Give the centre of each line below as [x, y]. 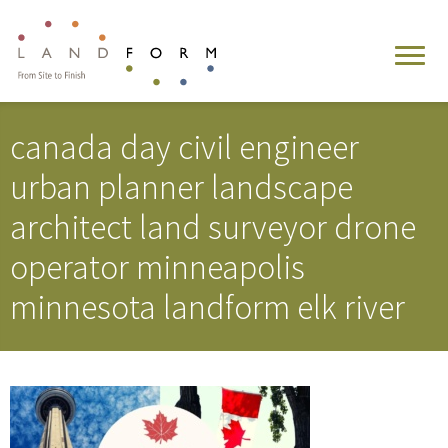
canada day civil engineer [184, 146]
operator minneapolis [157, 266]
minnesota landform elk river [207, 306]
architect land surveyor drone [213, 226]
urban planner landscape [181, 186]
